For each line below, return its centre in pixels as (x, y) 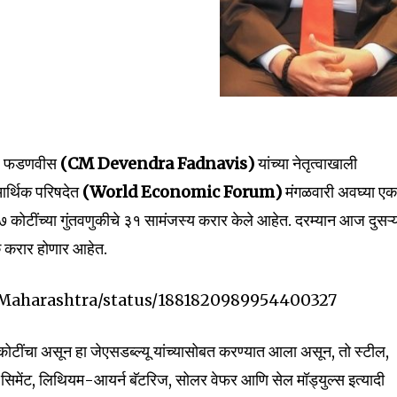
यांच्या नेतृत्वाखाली (308, 163)
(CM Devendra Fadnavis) (158, 163)
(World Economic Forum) (181, 192)
